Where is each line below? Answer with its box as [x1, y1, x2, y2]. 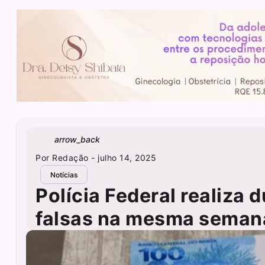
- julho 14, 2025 [88, 153, 157, 163]
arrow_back [54, 134, 100, 144]
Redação [52, 153, 89, 163]
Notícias [50, 170, 77, 179]
